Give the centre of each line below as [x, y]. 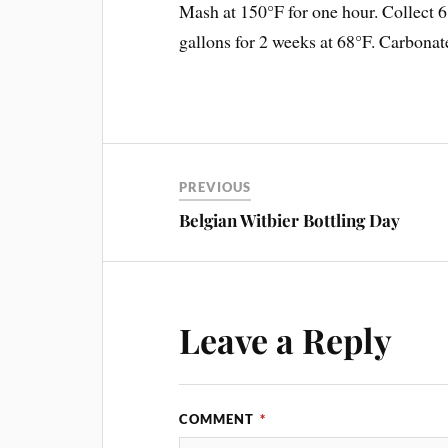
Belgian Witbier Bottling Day [290, 219]
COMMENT [219, 418]
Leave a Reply [286, 339]
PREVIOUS [215, 186]
